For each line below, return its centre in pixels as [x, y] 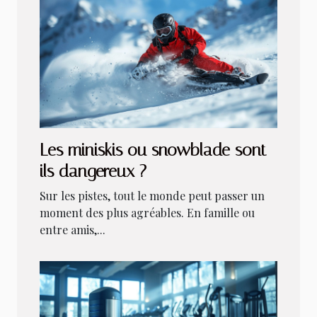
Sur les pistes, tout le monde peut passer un [152, 196]
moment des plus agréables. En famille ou [147, 213]
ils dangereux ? [93, 172]
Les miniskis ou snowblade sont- [157, 150]
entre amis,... [73, 230]
